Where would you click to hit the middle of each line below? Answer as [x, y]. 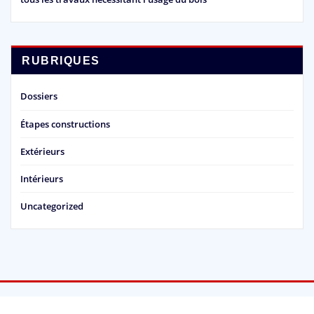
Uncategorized [52, 206]
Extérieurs [42, 151]
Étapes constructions [65, 124]
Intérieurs [42, 179]
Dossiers [39, 96]
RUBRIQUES [61, 61]
